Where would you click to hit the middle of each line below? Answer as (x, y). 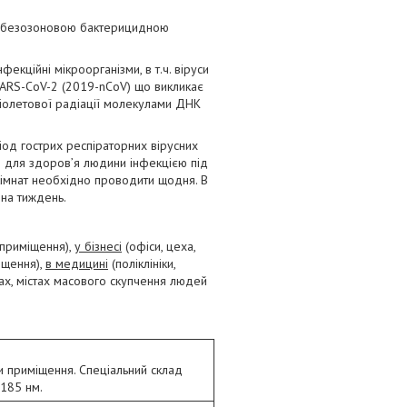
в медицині (77, 263)
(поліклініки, (142, 263)
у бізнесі (98, 246)
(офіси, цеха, (159, 246)
